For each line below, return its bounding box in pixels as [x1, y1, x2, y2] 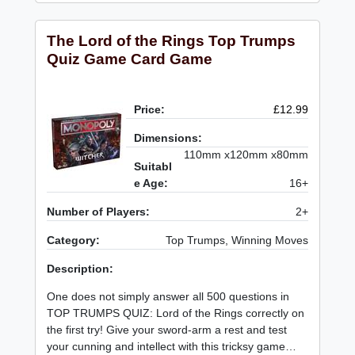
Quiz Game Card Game [47, 50, 213, 67]
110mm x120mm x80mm [183, 147, 308, 161]
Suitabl [134, 159, 173, 173]
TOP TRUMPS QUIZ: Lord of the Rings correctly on [47, 306, 305, 319]
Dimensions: [134, 131, 203, 144]
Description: [47, 261, 114, 275]
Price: [134, 102, 166, 116]
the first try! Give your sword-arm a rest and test [47, 323, 288, 336]
